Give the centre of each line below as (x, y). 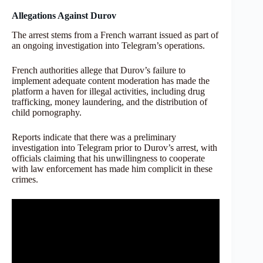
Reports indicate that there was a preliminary (94, 137)
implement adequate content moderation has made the (111, 80)
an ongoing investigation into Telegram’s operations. (109, 45)
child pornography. (48, 112)
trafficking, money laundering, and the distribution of (109, 102)
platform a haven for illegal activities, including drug (108, 91)
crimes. (25, 179)
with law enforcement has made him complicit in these (112, 168)
